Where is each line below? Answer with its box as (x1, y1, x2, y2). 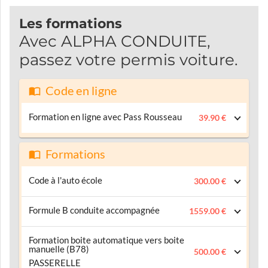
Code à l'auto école (29, 175, 102, 186)
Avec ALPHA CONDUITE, (19, 32, 211, 51)
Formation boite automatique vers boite (29, 235, 184, 246)
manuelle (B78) (29, 244, 89, 255)
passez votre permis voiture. (19, 50, 238, 70)
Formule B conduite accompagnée (29, 205, 160, 216)
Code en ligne (45, 84, 117, 98)
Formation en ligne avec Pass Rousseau (29, 112, 182, 123)
